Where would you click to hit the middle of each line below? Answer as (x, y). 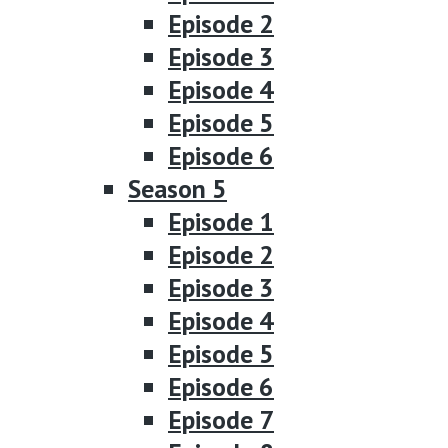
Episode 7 (221, 419)
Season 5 (177, 188)
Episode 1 (221, 221)
